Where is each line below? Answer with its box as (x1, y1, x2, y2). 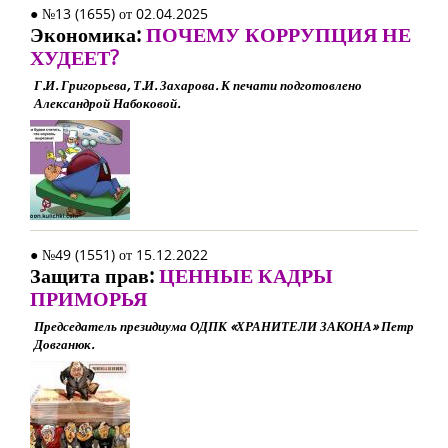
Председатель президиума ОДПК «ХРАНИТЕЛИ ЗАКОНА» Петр (34, 317, 414, 335)
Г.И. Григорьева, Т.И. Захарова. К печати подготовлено (34, 76, 362, 94)
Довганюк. (34, 335, 94, 353)
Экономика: (30, 21, 146, 48)
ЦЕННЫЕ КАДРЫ (159, 262, 333, 289)
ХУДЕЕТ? (30, 44, 119, 71)
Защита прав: (30, 262, 159, 289)
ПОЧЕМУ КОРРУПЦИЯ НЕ (146, 21, 411, 48)
